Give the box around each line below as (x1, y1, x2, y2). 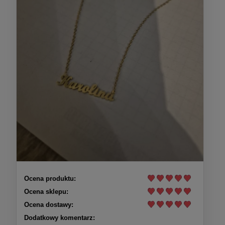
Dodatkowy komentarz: (24, 214, 95, 222)
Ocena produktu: (24, 175, 76, 183)
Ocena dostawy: (24, 201, 73, 209)
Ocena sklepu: (24, 188, 68, 196)
